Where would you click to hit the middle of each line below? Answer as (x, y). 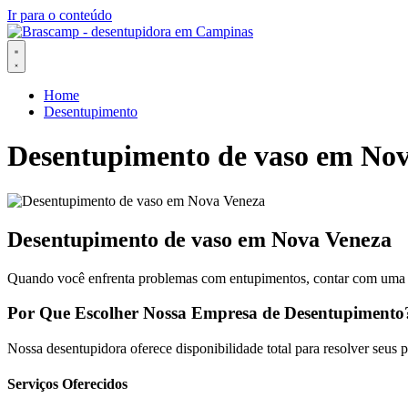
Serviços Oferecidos (67, 384)
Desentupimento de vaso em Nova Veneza (199, 239)
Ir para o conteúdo (60, 15)
